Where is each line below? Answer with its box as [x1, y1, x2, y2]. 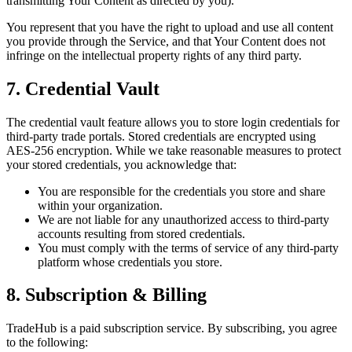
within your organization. [38, 198, 163, 212]
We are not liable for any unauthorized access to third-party [38, 212, 329, 226]
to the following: [6, 335, 88, 350]
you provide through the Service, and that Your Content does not [6, 34, 325, 48]
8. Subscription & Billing [6, 284, 207, 306]
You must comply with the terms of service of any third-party [38, 240, 339, 255]
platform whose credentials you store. [38, 255, 222, 269]
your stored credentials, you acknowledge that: [6, 157, 236, 171]
